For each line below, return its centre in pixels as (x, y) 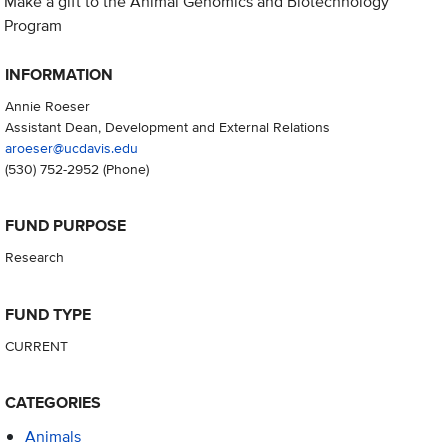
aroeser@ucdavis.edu (71, 148)
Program (33, 25)
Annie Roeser (47, 106)
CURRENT (36, 345)
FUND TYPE (47, 314)
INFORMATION (58, 75)
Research (34, 257)
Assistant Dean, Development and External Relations (167, 127)
